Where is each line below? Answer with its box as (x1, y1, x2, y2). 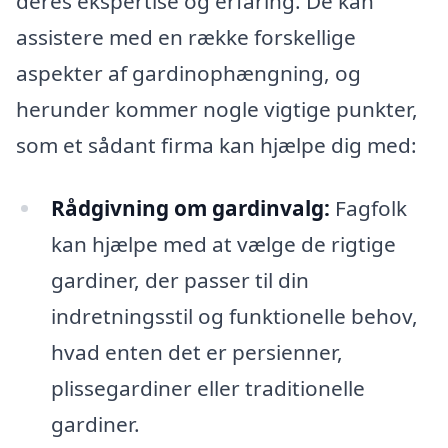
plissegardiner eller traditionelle (50, 374, 365, 403)
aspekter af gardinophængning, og (16, 58, 361, 87)
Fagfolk (329, 194, 407, 223)
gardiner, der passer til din (50, 266, 309, 295)
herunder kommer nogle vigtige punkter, (16, 94, 418, 123)
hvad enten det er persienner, (50, 338, 343, 367)
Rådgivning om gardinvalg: (50, 194, 330, 223)
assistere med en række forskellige (16, 22, 356, 51)
